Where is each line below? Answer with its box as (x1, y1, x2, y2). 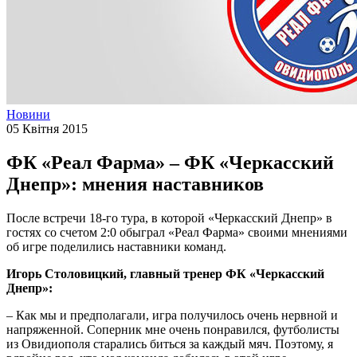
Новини (6, 108, 50, 121)
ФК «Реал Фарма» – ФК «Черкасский (6, 151, 334, 173)
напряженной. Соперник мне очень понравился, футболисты (6, 322, 339, 336)
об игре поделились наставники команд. (6, 239, 226, 253)
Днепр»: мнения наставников (6, 173, 264, 194)
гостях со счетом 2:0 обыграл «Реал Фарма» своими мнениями (6, 225, 347, 239)
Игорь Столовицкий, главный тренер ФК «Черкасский (6, 266, 324, 280)
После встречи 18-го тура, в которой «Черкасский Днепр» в (6, 210, 332, 225)
